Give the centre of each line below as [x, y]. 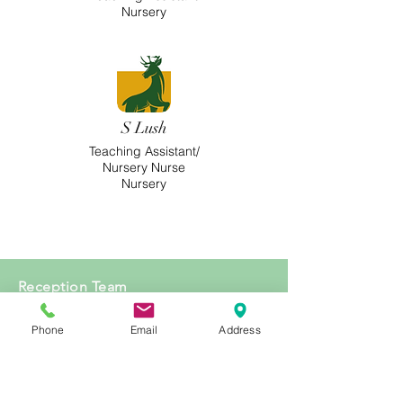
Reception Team [73, 287]
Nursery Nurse [144, 167]
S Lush [144, 128]
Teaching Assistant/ [144, 151]
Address [240, 329]
